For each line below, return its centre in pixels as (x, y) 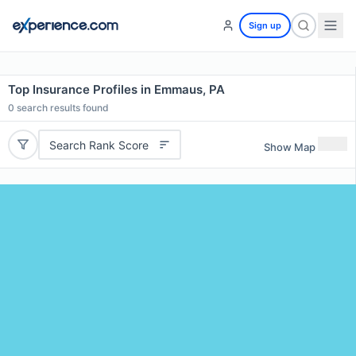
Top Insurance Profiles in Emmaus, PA (116, 89)
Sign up (265, 25)
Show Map (290, 147)
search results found (62, 108)
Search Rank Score (99, 145)
